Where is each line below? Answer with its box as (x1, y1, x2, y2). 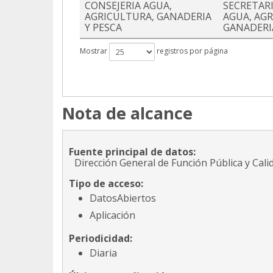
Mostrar (80, 46, 109, 57)
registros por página (155, 46, 228, 57)
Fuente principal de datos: (69, 145, 196, 159)
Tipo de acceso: (69, 177, 143, 191)
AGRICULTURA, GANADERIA (85, 10, 211, 24)
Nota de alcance (62, 102, 193, 125)
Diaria (90, 246, 117, 260)
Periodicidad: (69, 232, 132, 246)
